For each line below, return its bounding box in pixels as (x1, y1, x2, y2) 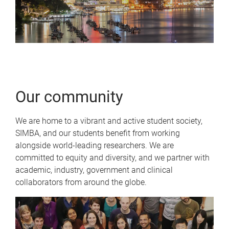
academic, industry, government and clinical (15, 165, 173, 175)
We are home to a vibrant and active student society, (15, 116, 202, 126)
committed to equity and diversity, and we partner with (15, 153, 210, 163)
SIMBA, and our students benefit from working (15, 128, 180, 138)
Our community (15, 87, 123, 106)
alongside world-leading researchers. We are (15, 141, 174, 150)
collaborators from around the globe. (15, 177, 147, 187)
